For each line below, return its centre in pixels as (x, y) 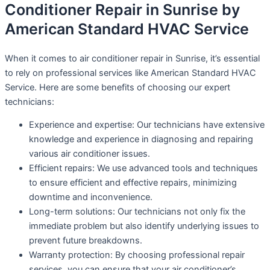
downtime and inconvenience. (91, 197)
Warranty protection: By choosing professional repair (137, 255)
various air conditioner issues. (89, 154)
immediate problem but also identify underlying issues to (144, 226)
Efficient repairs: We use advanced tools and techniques (143, 168)
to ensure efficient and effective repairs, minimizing (133, 183)
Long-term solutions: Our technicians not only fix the (137, 212)
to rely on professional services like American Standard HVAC (130, 73)
